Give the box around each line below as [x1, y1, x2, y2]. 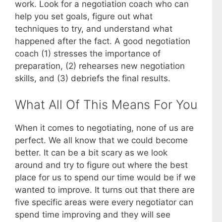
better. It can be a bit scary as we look [15, 148, 167, 158]
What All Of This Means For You [15, 97, 197, 112]
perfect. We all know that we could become [15, 135, 188, 146]
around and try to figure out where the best [15, 160, 188, 170]
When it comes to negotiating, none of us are [15, 123, 194, 133]
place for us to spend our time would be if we [15, 172, 196, 183]
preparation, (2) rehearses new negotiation [15, 60, 185, 71]
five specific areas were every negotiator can [15, 197, 193, 208]
